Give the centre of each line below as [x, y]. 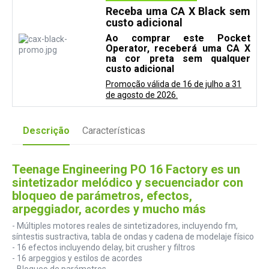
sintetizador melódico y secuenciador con [128, 182]
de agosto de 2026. [142, 95]
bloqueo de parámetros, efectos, [102, 195]
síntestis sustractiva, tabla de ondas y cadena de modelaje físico [133, 236]
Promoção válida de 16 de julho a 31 [174, 84]
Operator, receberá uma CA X [178, 48]
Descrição [46, 130]
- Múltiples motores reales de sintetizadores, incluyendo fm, [125, 225]
